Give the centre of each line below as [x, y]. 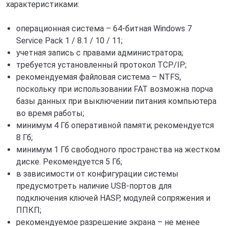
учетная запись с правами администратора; [100, 53]
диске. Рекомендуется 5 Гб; [69, 162]
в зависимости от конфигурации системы [97, 174]
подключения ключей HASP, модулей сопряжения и [113, 198]
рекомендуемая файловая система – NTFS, [99, 77]
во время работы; [50, 113]
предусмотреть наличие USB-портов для [94, 186]
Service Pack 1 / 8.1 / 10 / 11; [69, 41]
